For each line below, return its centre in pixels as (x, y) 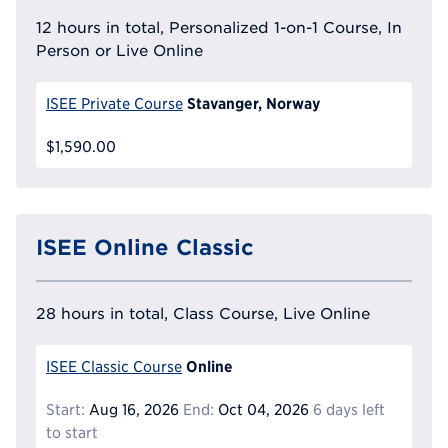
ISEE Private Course (114, 104)
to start (72, 432)
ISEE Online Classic (145, 246)
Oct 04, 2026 (261, 409)
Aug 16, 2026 (132, 409)
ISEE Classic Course (114, 366)
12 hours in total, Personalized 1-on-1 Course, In (219, 27)
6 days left (348, 409)
